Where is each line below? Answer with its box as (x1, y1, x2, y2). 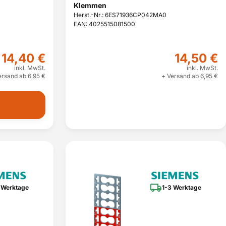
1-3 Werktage (162, 184, 201, 191)
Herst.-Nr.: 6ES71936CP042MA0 (74, 11, 166, 19)
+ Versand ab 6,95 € (161, 72, 218, 80)
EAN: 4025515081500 (74, 20, 135, 28)
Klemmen (74, 1, 106, 10)
